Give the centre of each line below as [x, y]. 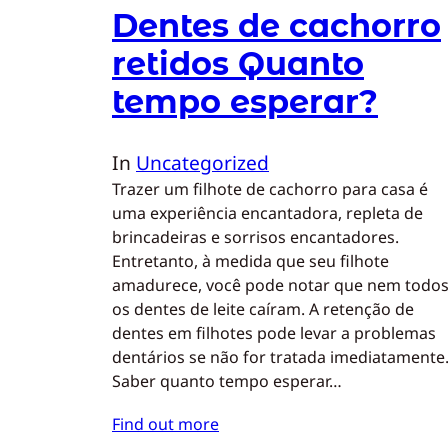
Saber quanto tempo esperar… [227, 380]
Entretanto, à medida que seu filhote [250, 260]
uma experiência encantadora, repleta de [267, 212]
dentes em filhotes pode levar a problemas [274, 332]
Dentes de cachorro [276, 25]
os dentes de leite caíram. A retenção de [263, 308]
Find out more [165, 423]
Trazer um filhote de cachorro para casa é [270, 188]
